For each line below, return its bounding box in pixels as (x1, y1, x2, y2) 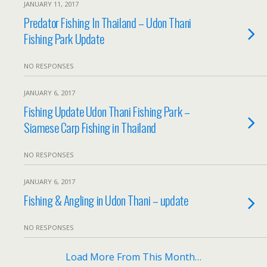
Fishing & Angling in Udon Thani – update (24, 191, 188, 209)
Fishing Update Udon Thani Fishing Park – (24, 102, 190, 120)
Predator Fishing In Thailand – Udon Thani (24, 13, 191, 32)
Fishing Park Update (24, 29, 104, 48)
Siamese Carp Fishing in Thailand (24, 118, 156, 136)
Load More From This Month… (66, 250, 201, 263)
